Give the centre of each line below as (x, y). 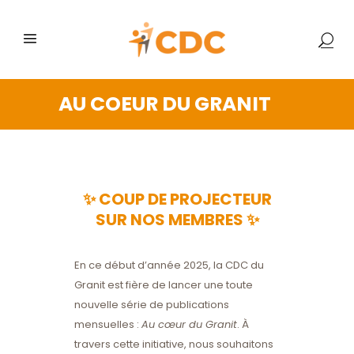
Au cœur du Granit (189, 324)
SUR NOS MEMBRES (171, 220)
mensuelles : (108, 324)
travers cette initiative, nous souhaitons (174, 344)
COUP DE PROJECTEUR (185, 199)
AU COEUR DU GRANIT (165, 104)
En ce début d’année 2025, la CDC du (169, 265)
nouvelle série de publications (152, 305)
